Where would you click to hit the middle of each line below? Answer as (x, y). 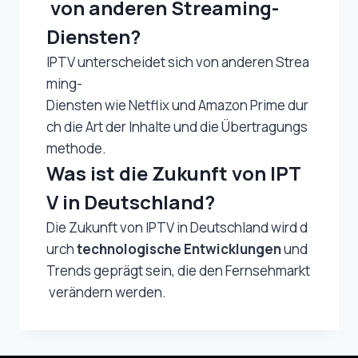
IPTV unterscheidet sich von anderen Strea (178, 62)
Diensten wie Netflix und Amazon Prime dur (177, 105)
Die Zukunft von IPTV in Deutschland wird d (177, 227)
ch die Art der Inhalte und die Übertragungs (177, 126)
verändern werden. (106, 292)
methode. (76, 148)
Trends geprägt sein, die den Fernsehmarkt (178, 270)
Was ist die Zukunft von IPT (174, 173)
